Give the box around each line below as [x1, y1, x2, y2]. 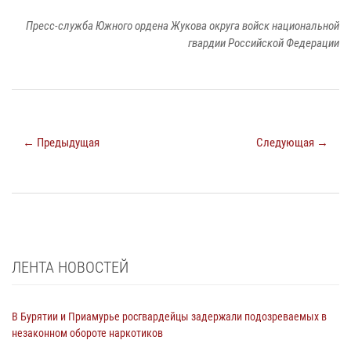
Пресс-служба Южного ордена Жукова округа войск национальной [26, 19, 339, 34]
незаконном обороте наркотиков [12, 327, 163, 340]
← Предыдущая [23, 136, 100, 150]
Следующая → [256, 136, 328, 150]
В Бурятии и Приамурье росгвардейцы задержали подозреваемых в [12, 310, 327, 324]
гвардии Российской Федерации [188, 36, 339, 51]
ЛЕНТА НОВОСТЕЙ [12, 258, 128, 277]
